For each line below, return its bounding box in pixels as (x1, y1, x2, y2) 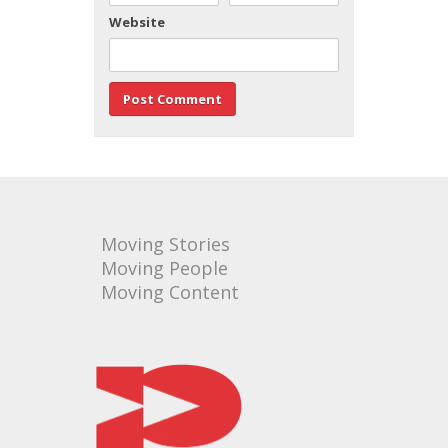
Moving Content (101, 279, 239, 304)
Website (109, 12, 165, 31)
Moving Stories (101, 231, 230, 256)
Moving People (101, 255, 228, 280)
